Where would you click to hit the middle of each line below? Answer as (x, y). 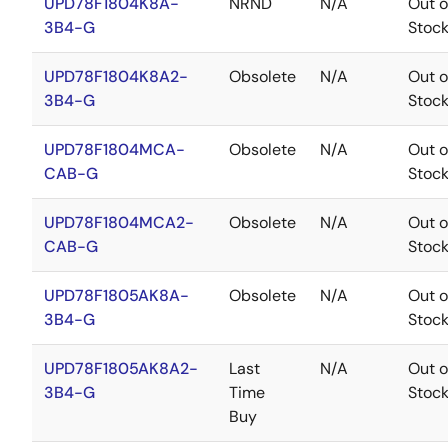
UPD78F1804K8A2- (116, 76)
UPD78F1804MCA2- (119, 222)
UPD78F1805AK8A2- (121, 368)
